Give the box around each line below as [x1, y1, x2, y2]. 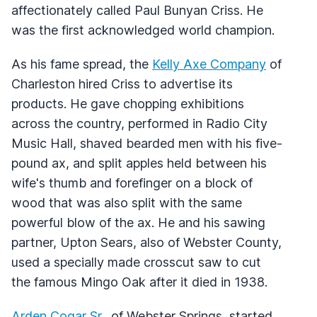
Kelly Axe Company [152, 56, 266, 71]
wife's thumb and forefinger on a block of [11, 175, 253, 190]
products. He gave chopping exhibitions [11, 96, 244, 111]
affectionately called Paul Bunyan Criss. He [11, 2, 263, 18]
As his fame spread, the [11, 56, 152, 71]
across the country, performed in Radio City [11, 115, 267, 131]
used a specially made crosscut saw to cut [11, 254, 261, 270]
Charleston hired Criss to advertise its [11, 76, 233, 91]
